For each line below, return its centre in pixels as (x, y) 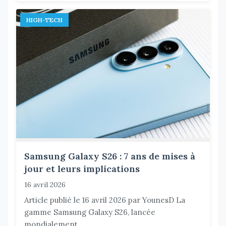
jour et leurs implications (82, 169)
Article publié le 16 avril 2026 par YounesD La (105, 200)
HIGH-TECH (44, 20)
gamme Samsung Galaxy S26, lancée (90, 212)
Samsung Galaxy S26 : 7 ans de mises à (110, 156)
